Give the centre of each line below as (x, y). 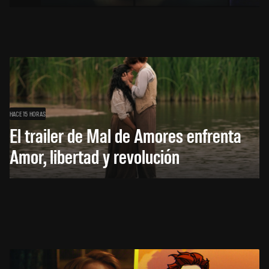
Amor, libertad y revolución (95, 156)
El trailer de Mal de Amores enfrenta (125, 134)
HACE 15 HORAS (28, 113)
